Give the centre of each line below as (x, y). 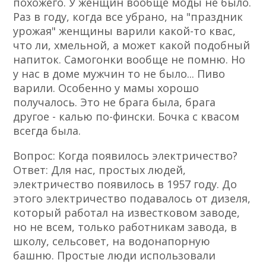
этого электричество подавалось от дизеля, (132, 199)
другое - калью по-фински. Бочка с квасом (126, 117)
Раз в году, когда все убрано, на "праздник (128, 17)
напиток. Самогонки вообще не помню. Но (129, 60)
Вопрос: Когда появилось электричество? (126, 156)
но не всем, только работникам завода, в (125, 227)
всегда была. (47, 131)
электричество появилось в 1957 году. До (125, 184)
